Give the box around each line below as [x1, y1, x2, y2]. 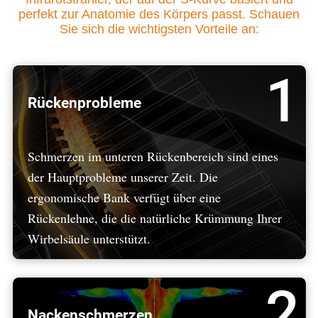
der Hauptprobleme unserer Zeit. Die [27, 168, 218, 185]
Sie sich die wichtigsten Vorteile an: [59, 21, 259, 36]
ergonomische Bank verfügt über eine [27, 188, 221, 206]
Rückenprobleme [27, 93, 141, 111]
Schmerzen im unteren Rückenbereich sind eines [27, 147, 278, 165]
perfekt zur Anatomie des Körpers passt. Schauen [18, 6, 300, 21]
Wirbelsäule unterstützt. [27, 229, 150, 247]
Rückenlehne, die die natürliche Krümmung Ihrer [27, 209, 282, 226]
